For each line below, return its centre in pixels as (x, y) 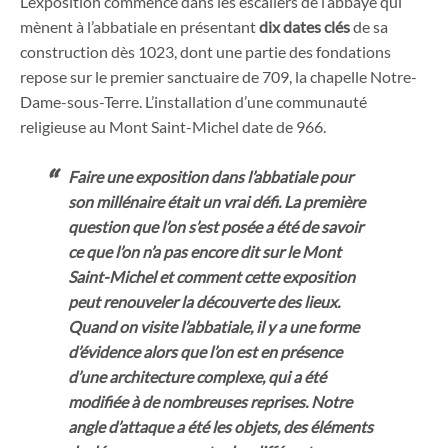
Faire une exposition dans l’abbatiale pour (210, 177)
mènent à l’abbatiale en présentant (139, 26)
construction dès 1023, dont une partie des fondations (205, 51)
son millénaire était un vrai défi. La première (216, 202)
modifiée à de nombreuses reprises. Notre (210, 402)
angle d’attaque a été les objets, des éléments (220, 427)
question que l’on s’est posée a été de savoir (215, 227)
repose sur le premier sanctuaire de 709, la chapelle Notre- (218, 76)
